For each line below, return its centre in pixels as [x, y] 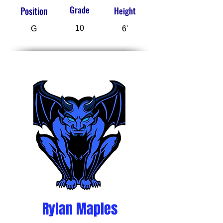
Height [125, 11]
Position [34, 11]
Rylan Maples [80, 209]
